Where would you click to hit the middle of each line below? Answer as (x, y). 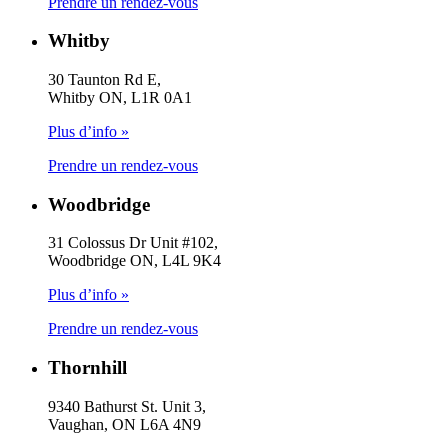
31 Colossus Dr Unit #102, (133, 243)
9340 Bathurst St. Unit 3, (127, 406)
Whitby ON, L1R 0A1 (120, 97)
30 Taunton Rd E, (104, 79)
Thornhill (87, 368)
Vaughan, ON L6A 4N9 (124, 424)
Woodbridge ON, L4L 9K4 (134, 261)
